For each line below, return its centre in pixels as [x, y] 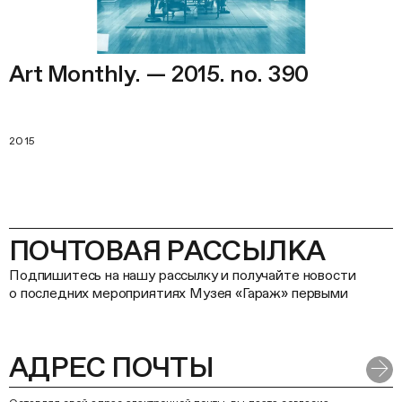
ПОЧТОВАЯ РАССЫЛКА [167, 250]
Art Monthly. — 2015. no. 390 [159, 74]
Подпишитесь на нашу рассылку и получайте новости [183, 275]
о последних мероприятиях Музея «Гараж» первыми [179, 293]
